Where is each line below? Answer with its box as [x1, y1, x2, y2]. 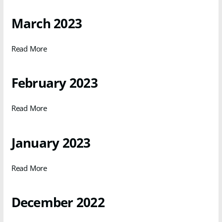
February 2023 [11, 74, 98, 92]
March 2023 [11, 14, 82, 32]
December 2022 [11, 193, 105, 211]
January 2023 [11, 133, 91, 152]
